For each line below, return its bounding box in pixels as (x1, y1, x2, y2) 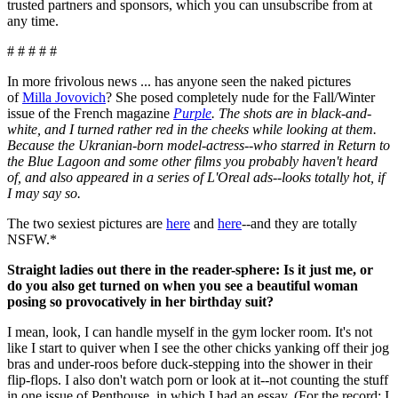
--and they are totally (242, 216, 357, 232)
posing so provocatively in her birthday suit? (7, 294, 274, 310)
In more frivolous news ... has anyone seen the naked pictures (7, 74, 351, 90)
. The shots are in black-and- (211, 106, 371, 122)
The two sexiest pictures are (7, 216, 166, 232)
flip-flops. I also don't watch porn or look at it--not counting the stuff (7, 372, 388, 388)
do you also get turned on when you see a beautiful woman (7, 278, 358, 294)
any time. (7, 13, 59, 29)
